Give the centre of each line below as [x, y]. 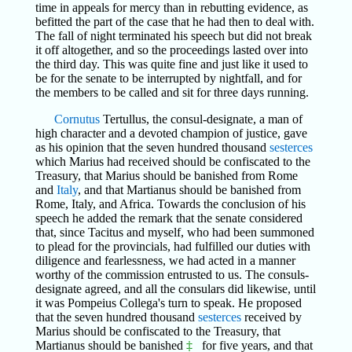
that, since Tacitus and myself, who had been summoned [174, 232]
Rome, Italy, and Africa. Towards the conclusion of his [170, 204]
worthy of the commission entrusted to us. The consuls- [172, 275]
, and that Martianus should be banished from [189, 190]
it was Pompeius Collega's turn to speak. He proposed [168, 303]
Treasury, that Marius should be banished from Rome [166, 176]
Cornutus [77, 119]
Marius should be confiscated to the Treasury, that [158, 331]
